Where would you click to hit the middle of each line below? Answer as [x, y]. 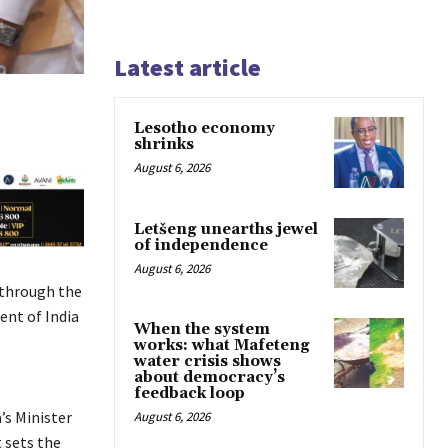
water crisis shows [207, 361]
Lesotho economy [204, 129]
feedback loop [189, 393]
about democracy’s [209, 377]
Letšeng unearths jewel [226, 229]
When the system [202, 329]
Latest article [187, 68]
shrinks [164, 145]
